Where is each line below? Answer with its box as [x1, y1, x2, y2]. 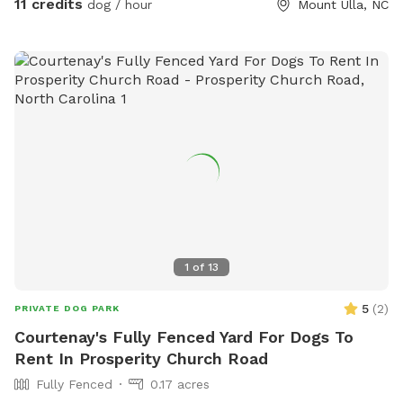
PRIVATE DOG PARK [14, 303, 120, 314]
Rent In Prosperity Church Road [14, 349, 268, 369]
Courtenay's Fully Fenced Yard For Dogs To [14, 327, 354, 347]
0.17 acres [150, 377, 210, 392]
